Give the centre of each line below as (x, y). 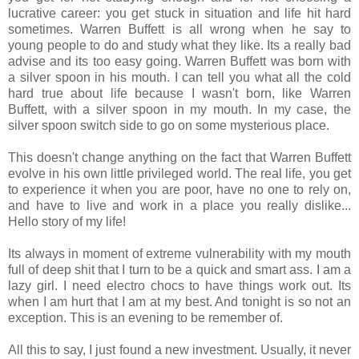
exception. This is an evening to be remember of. (145, 317)
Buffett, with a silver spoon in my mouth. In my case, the (179, 109)
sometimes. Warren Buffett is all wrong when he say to (179, 29)
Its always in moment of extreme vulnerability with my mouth (179, 253)
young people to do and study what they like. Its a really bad (179, 45)
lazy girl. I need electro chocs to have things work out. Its (179, 285)
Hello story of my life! (67, 221)
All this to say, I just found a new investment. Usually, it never (179, 349)
